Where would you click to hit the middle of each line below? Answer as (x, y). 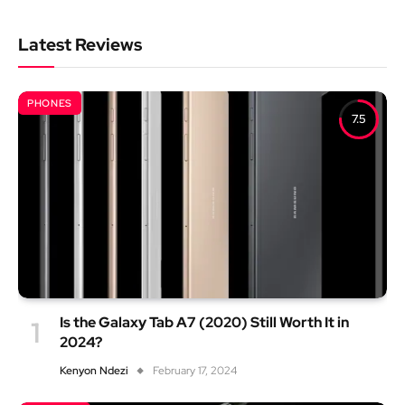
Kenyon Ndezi (94, 371)
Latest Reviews (80, 44)
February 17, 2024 (195, 371)
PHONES (50, 103)
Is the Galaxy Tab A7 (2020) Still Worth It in (204, 323)
